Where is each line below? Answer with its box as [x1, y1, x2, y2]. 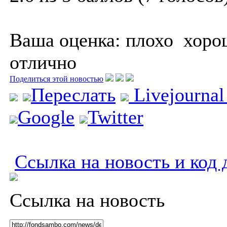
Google [18, 106, 74, 128]
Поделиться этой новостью [10, 74, 103, 83]
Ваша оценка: [10, 29, 121, 51]
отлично [10, 51, 77, 73]
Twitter [88, 106, 143, 128]
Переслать [31, 84, 116, 105]
